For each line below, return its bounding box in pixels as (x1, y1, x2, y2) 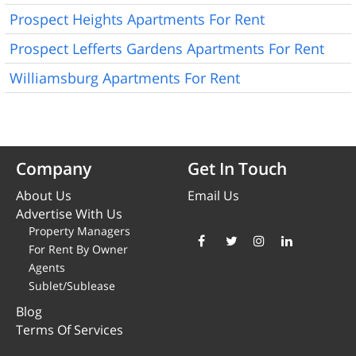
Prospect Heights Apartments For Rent (10, 9, 265, 29)
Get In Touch (188, 157, 287, 180)
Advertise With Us (16, 204, 122, 222)
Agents (29, 259, 65, 275)
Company (16, 157, 91, 180)
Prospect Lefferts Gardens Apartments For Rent (10, 38, 324, 58)
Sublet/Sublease (29, 277, 115, 293)
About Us (16, 186, 72, 204)
